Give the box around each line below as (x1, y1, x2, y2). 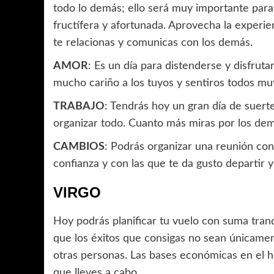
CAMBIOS (53, 141, 105, 153)
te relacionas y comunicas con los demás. (53, 37, 253, 49)
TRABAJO (53, 101, 105, 113)
